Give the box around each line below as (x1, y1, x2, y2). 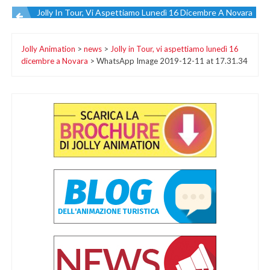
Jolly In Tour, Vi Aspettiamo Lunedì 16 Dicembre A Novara (37, 7, 253, 18)
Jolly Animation (21, 43, 75, 54)
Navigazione (11, 8, 157, 40)
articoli (11, 51, 96, 83)
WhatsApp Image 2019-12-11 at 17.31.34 (96, 55, 248, 66)
